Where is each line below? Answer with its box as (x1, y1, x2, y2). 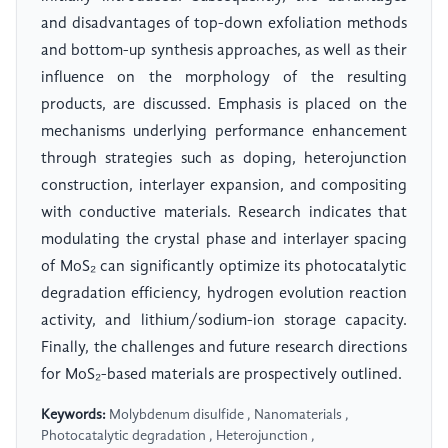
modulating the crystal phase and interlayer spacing (41, 232, 407, 249)
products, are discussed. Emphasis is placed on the (41, 97, 407, 114)
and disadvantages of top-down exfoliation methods (41, 16, 407, 33)
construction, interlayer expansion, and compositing (41, 178, 407, 195)
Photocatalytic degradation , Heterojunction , (41, 429, 315, 444)
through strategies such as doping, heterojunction (41, 151, 407, 168)
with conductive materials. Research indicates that (41, 205, 407, 222)
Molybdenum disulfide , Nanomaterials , (106, 408, 349, 423)
